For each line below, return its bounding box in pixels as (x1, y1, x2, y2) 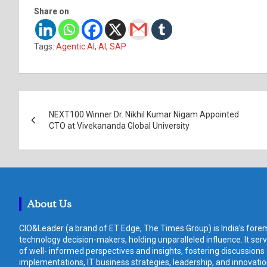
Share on (34, 6, 69, 16)
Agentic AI (56, 41, 95, 51)
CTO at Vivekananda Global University (49, 120, 190, 131)
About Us (27, 197, 72, 210)
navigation (18, 116, 110, 138)
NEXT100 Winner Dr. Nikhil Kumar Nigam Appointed (49, 109, 239, 119)
